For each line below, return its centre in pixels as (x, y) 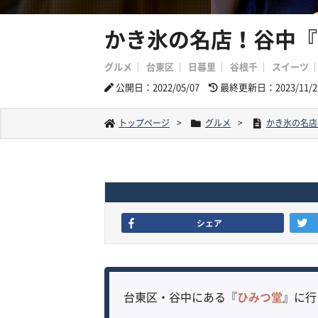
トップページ (144, 122)
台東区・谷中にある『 (180, 296)
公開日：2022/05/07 (158, 87)
